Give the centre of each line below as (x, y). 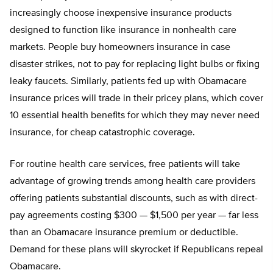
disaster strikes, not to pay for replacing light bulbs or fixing (135, 65)
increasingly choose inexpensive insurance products (121, 13)
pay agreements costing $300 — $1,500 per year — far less (134, 216)
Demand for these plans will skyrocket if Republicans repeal (136, 250)
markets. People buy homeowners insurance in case (120, 48)
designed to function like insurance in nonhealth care (123, 30)
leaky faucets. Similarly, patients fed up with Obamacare (128, 82)
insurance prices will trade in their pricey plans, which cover (136, 99)
